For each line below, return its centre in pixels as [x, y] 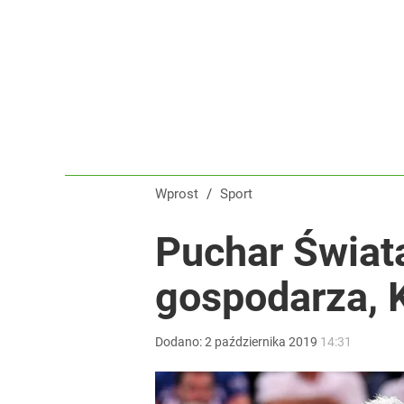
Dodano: [180, 342]
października [250, 342]
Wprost [177, 194]
